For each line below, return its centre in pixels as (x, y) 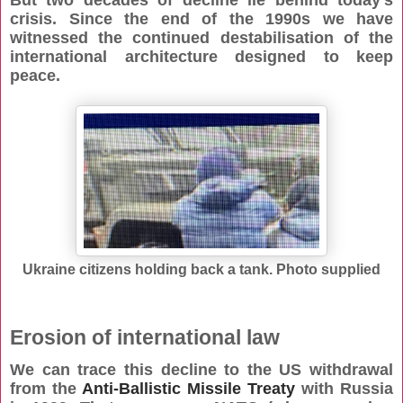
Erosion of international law (145, 338)
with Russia (344, 389)
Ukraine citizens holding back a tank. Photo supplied (201, 270)
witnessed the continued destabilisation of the (201, 38)
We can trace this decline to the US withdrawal (201, 370)
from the (46, 389)
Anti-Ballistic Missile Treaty (188, 389)
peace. (35, 76)
